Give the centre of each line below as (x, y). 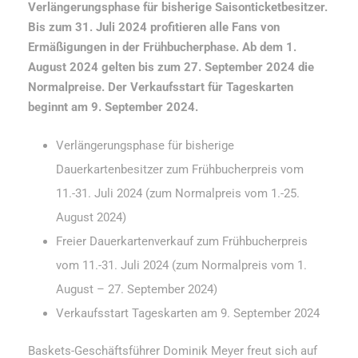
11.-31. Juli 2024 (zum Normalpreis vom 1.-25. (178, 193)
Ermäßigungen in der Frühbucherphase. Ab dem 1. (162, 47)
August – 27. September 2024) (137, 289)
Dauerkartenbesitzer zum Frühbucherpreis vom (180, 169)
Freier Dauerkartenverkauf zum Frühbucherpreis (182, 241)
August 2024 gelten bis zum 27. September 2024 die (171, 67)
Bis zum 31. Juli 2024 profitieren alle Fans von (154, 27)
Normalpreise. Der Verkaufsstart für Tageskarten (161, 87)
